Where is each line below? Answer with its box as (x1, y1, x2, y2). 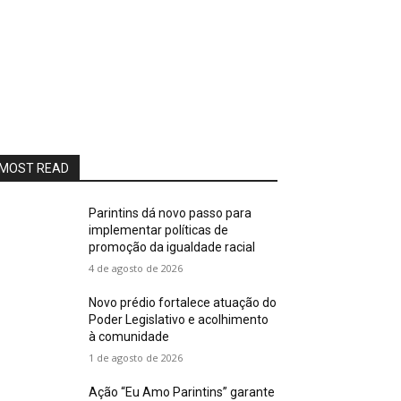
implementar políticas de (89, 223, 229, 237)
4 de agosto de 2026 (89, 261, 183, 275)
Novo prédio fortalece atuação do (89, 295, 277, 310)
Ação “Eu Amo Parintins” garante (89, 385, 276, 399)
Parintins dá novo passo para (89, 206, 252, 220)
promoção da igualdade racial (89, 240, 256, 254)
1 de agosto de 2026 (89, 351, 183, 364)
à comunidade (89, 329, 170, 344)
